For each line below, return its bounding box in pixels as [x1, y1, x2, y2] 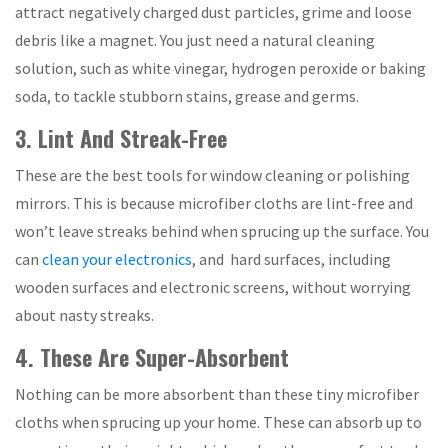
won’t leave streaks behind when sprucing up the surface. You [15, 221, 429, 241]
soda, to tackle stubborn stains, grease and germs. [15, 86, 359, 106]
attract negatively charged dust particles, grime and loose [15, 2, 412, 22]
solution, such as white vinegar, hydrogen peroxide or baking [15, 58, 426, 78]
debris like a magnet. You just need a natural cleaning [15, 30, 375, 50]
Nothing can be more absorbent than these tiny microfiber [15, 384, 419, 404]
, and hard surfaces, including [192, 249, 391, 269]
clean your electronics [42, 249, 192, 269]
